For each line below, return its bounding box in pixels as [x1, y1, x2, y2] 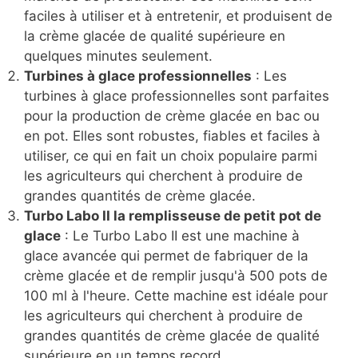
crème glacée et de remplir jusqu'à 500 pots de [24, 268, 328, 284]
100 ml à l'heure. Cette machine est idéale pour [24, 288, 328, 304]
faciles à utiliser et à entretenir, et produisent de [24, 8, 332, 25]
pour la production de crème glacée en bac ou [24, 108, 320, 125]
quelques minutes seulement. [24, 48, 213, 65]
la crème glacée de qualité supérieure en [24, 28, 285, 45]
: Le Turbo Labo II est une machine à [61, 228, 300, 245]
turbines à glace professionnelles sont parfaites [24, 88, 329, 105]
